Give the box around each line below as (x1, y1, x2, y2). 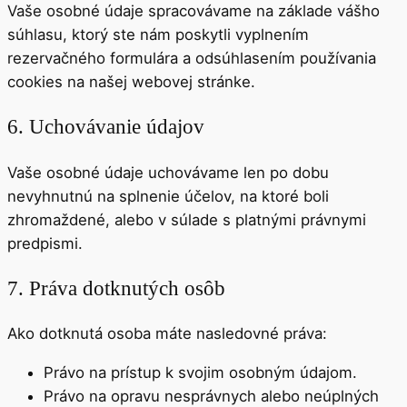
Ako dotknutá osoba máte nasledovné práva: (7, 324, 327, 343)
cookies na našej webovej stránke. (7, 73, 255, 92)
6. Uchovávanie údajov (7, 114, 204, 139)
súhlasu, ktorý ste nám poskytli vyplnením (7, 25, 309, 45)
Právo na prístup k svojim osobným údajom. (44, 362, 357, 382)
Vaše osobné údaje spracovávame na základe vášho (7, 2, 380, 21)
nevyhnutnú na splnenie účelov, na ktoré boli (7, 186, 329, 205)
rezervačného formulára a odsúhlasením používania (7, 49, 376, 68)
